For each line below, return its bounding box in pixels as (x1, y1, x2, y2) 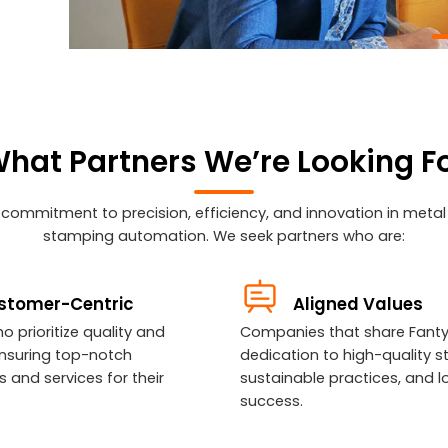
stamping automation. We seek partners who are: (42, 225, 405, 246)
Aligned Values (293, 292, 423, 317)
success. (239, 391, 303, 412)
